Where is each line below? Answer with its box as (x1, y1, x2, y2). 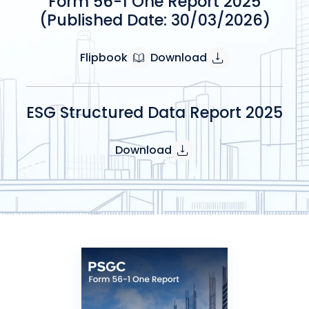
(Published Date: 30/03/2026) (39, 9, 270, 31)
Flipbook (80, 49, 128, 66)
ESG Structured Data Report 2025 (26, 101, 283, 123)
